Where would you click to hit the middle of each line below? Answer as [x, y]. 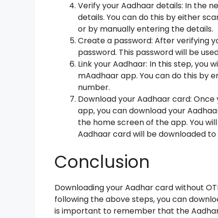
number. [94, 87]
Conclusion [102, 162]
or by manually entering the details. [145, 29]
